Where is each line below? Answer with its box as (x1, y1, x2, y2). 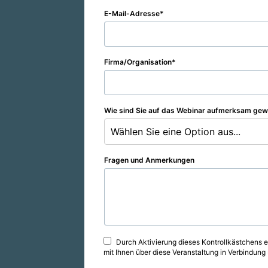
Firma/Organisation (104, 57, 172, 66)
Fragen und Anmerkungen (104, 156, 194, 165)
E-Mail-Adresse (104, 9, 160, 18)
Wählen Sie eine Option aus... (111, 126, 240, 138)
